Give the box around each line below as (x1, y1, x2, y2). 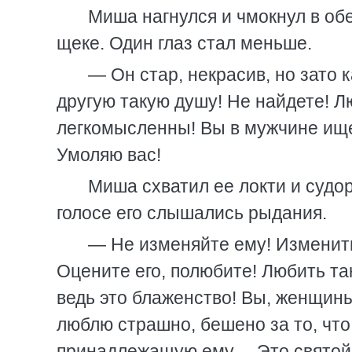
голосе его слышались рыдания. (57, 203, 327, 223)
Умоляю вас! (57, 145, 161, 165)
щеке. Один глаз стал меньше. (57, 33, 312, 53)
